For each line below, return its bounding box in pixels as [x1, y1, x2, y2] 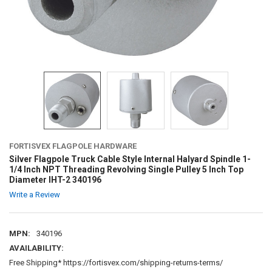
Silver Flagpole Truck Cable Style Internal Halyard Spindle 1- [8, 154, 251, 164]
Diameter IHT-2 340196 [8, 174, 101, 185]
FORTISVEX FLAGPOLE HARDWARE [8, 141, 137, 151]
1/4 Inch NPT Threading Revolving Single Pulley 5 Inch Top [8, 164, 243, 174]
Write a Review [8, 190, 60, 199]
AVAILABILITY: [8, 243, 64, 253]
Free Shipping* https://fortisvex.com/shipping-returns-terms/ [8, 258, 223, 267]
